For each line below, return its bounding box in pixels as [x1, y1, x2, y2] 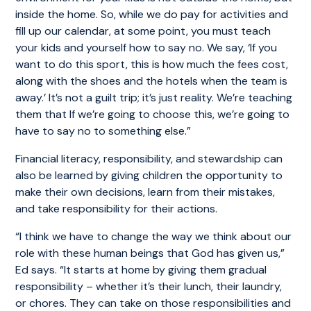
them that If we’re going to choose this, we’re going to [15, 106, 290, 121]
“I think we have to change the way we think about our [15, 228, 292, 244]
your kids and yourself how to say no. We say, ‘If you [15, 40, 278, 55]
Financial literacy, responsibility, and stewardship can [15, 151, 283, 166]
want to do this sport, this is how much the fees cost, [15, 56, 289, 72]
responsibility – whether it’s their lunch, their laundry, [15, 278, 283, 294]
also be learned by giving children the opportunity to [15, 167, 283, 183]
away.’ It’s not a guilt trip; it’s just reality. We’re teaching [15, 90, 293, 105]
